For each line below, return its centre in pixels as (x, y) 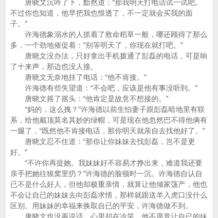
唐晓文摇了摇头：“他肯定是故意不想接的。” (89, 99)
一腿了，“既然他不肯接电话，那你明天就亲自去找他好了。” (108, 131)
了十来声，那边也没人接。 (54, 66)
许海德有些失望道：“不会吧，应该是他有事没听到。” (104, 88)
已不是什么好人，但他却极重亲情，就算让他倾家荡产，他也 (109, 184)
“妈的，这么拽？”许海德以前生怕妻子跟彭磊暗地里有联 (108, 109)
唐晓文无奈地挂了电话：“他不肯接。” (78, 77)
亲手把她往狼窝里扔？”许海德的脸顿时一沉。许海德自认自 (106, 173)
